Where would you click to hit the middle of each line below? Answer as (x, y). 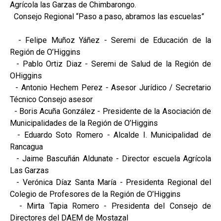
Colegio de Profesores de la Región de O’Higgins (95, 194)
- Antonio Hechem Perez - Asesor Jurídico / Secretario (110, 87)
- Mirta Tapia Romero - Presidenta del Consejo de (110, 206)
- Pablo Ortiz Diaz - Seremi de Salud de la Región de (110, 64)
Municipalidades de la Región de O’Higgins (84, 123)
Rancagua (26, 147)
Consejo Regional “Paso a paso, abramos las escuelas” (107, 16)
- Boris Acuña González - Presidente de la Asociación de (110, 111)
